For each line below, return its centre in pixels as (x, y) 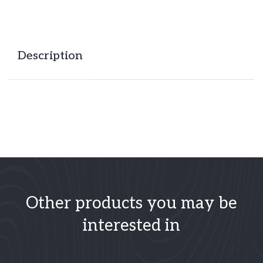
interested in (131, 226)
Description (50, 56)
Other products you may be (131, 203)
